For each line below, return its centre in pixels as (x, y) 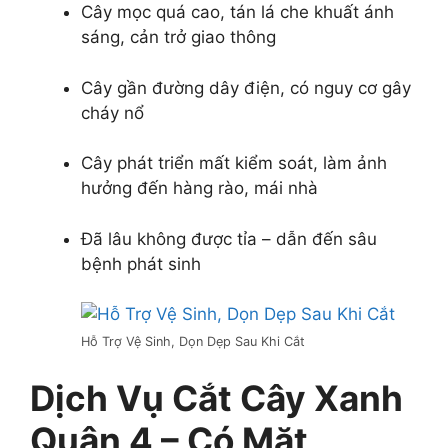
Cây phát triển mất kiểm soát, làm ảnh (234, 163)
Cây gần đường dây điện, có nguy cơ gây (246, 87)
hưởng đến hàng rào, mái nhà (199, 188)
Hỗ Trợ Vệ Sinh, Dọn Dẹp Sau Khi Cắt (193, 342)
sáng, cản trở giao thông (178, 37)
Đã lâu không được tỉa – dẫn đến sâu (229, 238)
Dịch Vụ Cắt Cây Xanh (216, 397)
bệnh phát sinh (141, 263)
